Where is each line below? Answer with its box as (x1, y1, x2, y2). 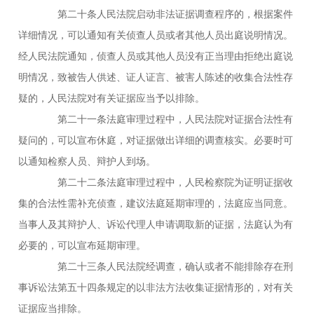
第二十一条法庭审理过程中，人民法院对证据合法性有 (38, 113, 294, 125)
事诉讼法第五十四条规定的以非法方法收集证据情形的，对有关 (18, 281, 294, 293)
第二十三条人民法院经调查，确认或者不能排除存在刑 (38, 260, 294, 272)
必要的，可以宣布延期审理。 (18, 239, 146, 251)
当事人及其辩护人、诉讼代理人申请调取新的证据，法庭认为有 (18, 218, 294, 230)
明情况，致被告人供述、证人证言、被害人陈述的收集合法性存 (18, 71, 294, 83)
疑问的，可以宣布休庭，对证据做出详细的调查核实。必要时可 (18, 134, 294, 146)
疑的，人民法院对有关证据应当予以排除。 (18, 92, 205, 104)
